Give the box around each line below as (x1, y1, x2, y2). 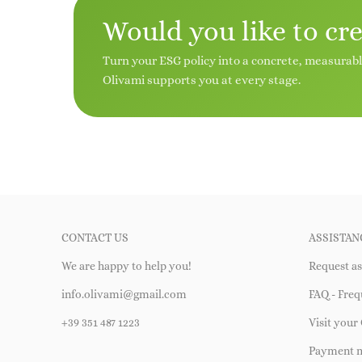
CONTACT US (61, 230, 128, 244)
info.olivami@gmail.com (61, 287, 187, 301)
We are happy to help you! (61, 259, 192, 272)
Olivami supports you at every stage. (103, 72, 301, 87)
